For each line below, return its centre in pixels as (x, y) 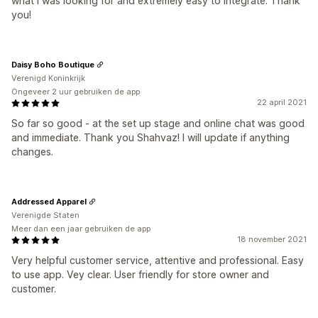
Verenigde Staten (45, 215)
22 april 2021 (282, 102)
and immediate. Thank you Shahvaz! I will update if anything (150, 137)
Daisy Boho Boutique (53, 64)
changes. (32, 152)
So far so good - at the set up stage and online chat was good (158, 123)
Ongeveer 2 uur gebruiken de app (76, 92)
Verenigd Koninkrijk (48, 78)
